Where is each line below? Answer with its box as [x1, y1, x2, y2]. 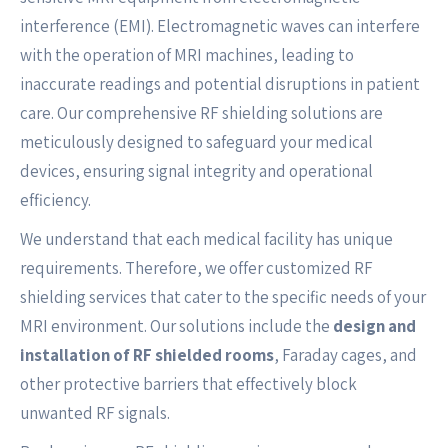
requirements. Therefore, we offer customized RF [20, 257, 373, 279]
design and [333, 315, 416, 337]
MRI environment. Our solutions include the [20, 315, 333, 337]
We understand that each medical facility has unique [20, 228, 393, 250]
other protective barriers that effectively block [20, 373, 357, 395]
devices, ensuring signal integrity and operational [20, 160, 373, 182]
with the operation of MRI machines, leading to [20, 44, 354, 66]
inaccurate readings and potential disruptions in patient [20, 73, 420, 95]
